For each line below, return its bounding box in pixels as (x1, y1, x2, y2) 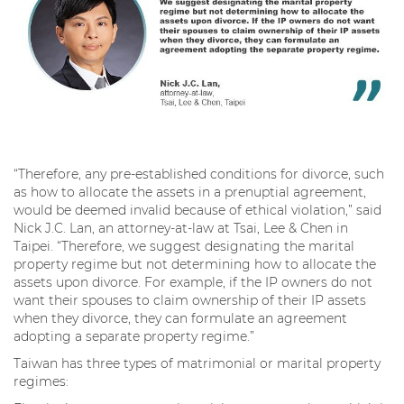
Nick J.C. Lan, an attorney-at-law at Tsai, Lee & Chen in (14, 219, 348, 236)
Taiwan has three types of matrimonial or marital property (14, 354, 381, 372)
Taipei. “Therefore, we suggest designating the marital (14, 237, 354, 254)
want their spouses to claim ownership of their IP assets (14, 291, 366, 308)
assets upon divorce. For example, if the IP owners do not (14, 273, 372, 290)
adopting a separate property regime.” (14, 327, 258, 344)
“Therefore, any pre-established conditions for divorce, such (14, 165, 384, 182)
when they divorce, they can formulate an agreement (14, 309, 347, 326)
